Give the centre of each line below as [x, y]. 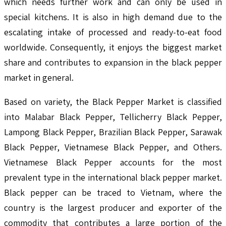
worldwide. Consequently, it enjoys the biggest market [113, 47]
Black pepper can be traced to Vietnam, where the [113, 193]
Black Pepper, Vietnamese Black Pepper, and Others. [113, 147]
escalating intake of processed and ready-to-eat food [113, 32]
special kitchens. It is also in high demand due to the [113, 17]
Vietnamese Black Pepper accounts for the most [113, 162]
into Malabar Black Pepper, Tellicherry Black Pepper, [113, 117]
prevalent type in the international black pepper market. [113, 178]
